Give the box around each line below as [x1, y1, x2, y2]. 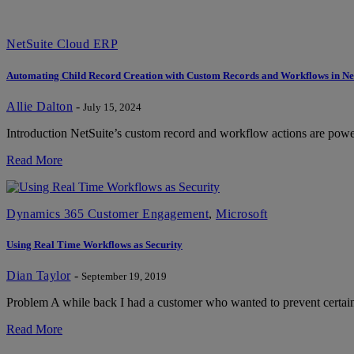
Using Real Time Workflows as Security [6, 238, 183, 250]
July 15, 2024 [83, 100, 141, 113]
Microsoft [216, 206, 268, 220]
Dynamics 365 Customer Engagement [6, 206, 209, 220]
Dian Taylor [6, 269, 71, 283]
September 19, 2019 [81, 270, 167, 283]
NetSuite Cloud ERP [6, 37, 118, 51]
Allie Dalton [6, 99, 73, 113]
